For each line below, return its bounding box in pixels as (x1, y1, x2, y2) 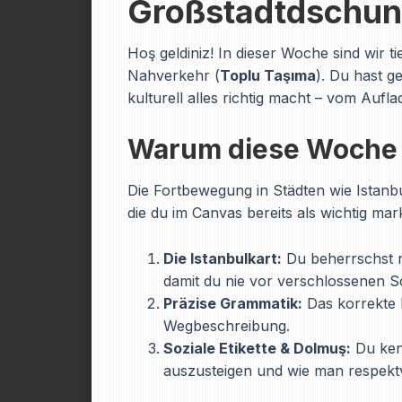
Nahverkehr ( (127, 66, 220, 84)
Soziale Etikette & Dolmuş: (163, 339, 351, 357)
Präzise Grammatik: (163, 294, 302, 312)
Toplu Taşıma (220, 66, 316, 84)
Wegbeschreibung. (163, 317, 290, 335)
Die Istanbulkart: (163, 249, 282, 267)
